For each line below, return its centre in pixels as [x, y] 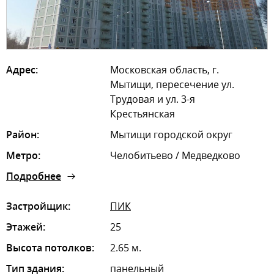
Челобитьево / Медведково [175, 155]
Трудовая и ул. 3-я [153, 99]
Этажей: [26, 227]
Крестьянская [143, 113]
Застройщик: [38, 206]
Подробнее [34, 176]
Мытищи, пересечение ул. [172, 84]
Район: [23, 134]
